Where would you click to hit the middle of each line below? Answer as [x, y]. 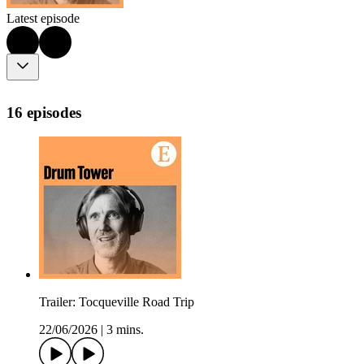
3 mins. [125, 330]
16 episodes [44, 112]
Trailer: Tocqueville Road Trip [117, 302]
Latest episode [43, 19]
